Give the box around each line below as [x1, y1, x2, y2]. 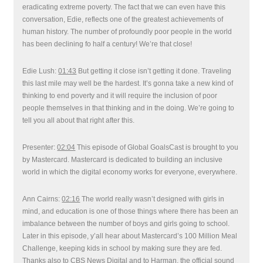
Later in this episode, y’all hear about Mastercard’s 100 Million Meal [22, 232, 238, 240]
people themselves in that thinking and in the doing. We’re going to [22, 104, 235, 112]
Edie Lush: [22, 67, 59, 75]
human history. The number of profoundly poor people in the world [22, 28, 232, 36]
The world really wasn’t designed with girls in [80, 195, 225, 203]
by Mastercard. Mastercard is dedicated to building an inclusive [22, 156, 223, 164]
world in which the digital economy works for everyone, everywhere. [22, 168, 238, 176]
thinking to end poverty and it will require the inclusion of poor [22, 92, 218, 100]
